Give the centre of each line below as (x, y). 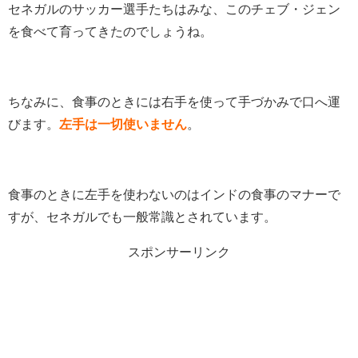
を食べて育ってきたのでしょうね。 (110, 31)
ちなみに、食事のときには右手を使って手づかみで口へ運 (174, 101)
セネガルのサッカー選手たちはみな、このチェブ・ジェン (174, 9)
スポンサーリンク (179, 252)
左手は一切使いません (123, 124)
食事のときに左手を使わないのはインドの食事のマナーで (174, 194)
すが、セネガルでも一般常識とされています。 (142, 217)
